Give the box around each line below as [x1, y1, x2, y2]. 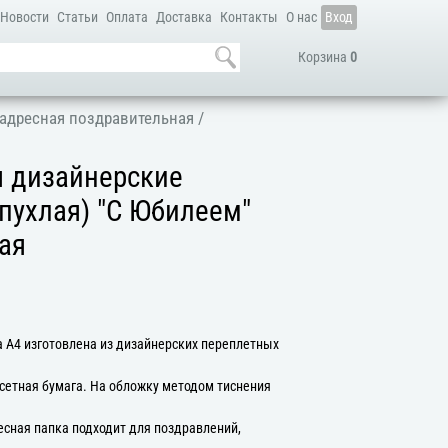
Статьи [56, 9, 98, 26]
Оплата [105, 9, 148, 26]
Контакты [219, 9, 278, 26]
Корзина [297, 49, 350, 66]
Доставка [155, 9, 212, 26]
